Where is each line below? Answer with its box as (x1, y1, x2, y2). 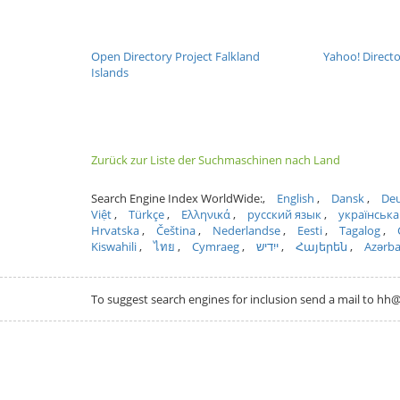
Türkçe (129, 206, 164, 222)
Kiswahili (91, 238, 137, 254)
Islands (91, 64, 129, 80)
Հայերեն (296, 238, 347, 254)
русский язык (247, 206, 321, 222)
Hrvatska (91, 222, 139, 238)
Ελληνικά (181, 206, 230, 222)
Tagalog (339, 222, 380, 238)
